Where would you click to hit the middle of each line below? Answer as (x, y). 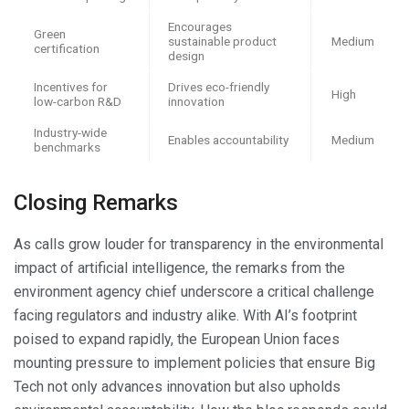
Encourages (200, 27)
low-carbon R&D (78, 102)
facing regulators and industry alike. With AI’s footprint (185, 316)
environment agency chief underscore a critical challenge (194, 292)
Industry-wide (70, 133)
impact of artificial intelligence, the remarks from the (179, 268)
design (186, 56)
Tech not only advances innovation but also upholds (177, 387)
